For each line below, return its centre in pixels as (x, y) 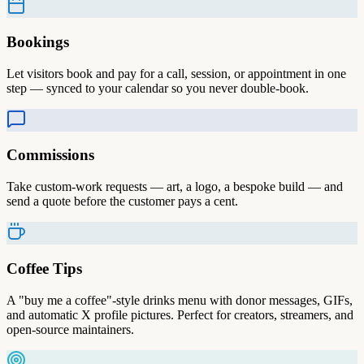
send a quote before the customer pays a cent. (122, 201)
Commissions (50, 155)
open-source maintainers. (70, 329)
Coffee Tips (44, 268)
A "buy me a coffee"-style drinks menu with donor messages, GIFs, (180, 300)
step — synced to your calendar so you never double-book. (158, 88)
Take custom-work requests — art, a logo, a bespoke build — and (175, 187)
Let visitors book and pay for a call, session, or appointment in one (176, 73)
